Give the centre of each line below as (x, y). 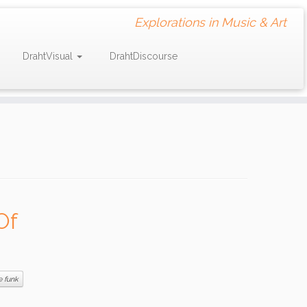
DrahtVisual (49, 56)
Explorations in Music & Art (210, 22)
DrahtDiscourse (143, 56)
